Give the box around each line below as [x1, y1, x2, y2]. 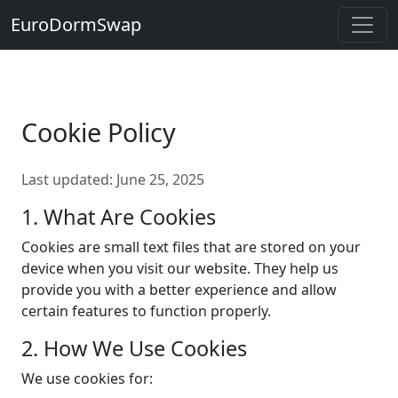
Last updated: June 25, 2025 [21, 170, 204, 189]
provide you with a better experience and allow [21, 280, 337, 299]
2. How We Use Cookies [21, 334, 247, 362]
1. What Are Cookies [21, 203, 216, 231]
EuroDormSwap [11, 12, 141, 36]
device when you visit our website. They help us [21, 259, 338, 278]
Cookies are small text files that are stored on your [21, 237, 361, 257]
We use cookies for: [21, 369, 153, 388]
